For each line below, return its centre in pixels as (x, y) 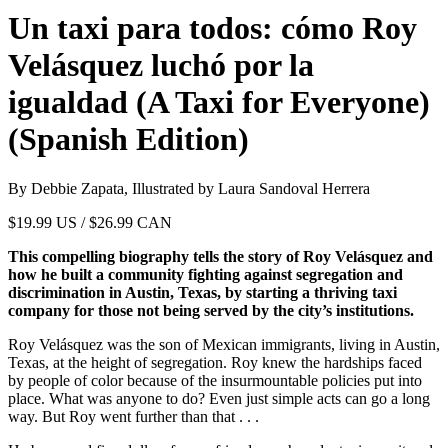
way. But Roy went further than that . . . (133, 416)
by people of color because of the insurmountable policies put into (215, 380)
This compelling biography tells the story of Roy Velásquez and (220, 256)
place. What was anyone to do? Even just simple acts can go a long (219, 398)
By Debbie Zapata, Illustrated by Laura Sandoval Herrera (189, 188)
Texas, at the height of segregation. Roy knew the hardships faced (215, 362)
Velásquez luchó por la (161, 65)
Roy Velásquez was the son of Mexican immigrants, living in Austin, (224, 344)
